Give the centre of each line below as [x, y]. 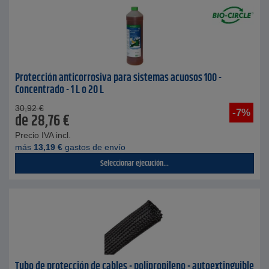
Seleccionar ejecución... [134, 163]
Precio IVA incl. [43, 135]
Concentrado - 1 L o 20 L [59, 90]
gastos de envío [94, 147]
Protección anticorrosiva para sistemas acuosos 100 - [118, 78]
